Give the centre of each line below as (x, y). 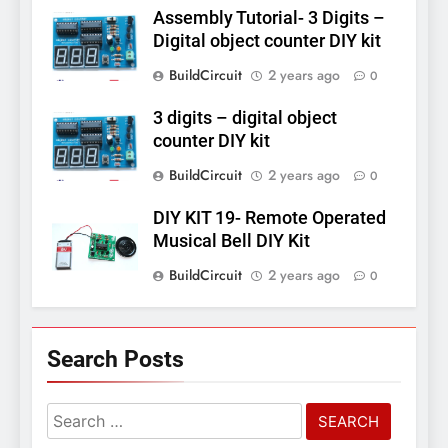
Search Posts (115, 358)
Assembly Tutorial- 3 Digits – (269, 17)
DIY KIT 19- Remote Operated (269, 217)
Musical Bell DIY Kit (231, 240)
